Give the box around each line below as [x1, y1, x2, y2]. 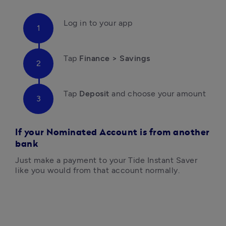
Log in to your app [64, 18, 132, 28]
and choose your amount [111, 89, 206, 98]
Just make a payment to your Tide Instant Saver [15, 155, 197, 165]
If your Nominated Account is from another [15, 128, 210, 137]
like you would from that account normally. [15, 165, 180, 175]
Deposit [77, 89, 111, 98]
